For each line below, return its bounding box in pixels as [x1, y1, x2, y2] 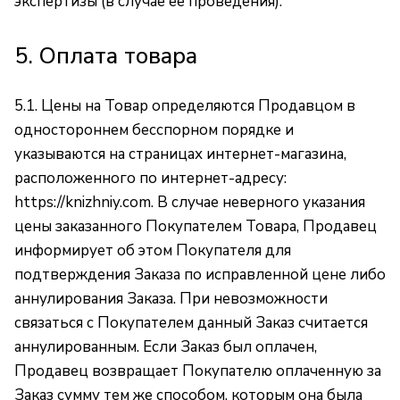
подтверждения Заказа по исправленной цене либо [14, 264, 386, 285]
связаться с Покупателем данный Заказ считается [14, 312, 368, 333]
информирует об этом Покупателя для [14, 240, 291, 261]
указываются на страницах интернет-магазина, [14, 144, 346, 164]
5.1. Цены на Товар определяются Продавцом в [14, 96, 355, 116]
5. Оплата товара [14, 40, 197, 71]
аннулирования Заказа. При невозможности [14, 288, 328, 309]
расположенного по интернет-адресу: [14, 168, 287, 188]
